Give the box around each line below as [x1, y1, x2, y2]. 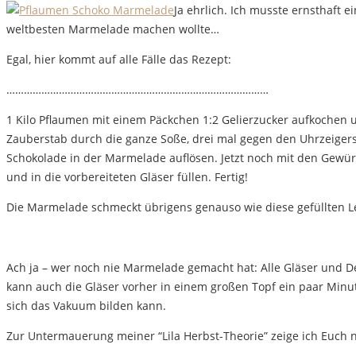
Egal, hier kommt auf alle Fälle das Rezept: [6, 52, 231, 68]
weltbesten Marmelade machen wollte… [6, 21, 219, 37]
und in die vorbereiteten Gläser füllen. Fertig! [6, 169, 248, 185]
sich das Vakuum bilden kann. [6, 298, 166, 314]
